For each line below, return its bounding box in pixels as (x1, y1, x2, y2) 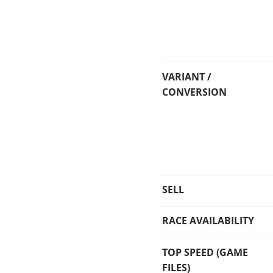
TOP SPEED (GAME (162, 245, 249, 259)
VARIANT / (162, 69, 212, 83)
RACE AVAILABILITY (162, 214, 255, 228)
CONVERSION (162, 85, 227, 99)
